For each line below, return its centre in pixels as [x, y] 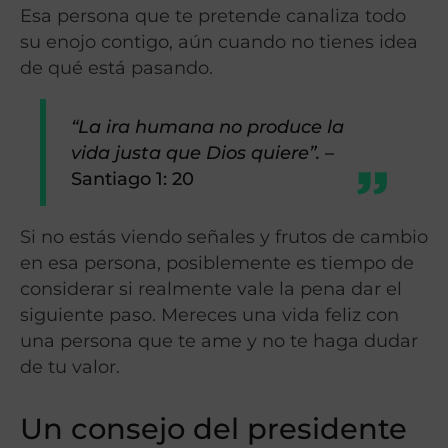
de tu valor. [70, 366]
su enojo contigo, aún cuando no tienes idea [219, 42]
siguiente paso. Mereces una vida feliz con [209, 314]
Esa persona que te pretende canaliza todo [213, 16]
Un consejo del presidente [213, 428]
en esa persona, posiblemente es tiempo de [217, 262]
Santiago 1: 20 [133, 178]
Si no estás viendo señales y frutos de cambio [224, 236]
